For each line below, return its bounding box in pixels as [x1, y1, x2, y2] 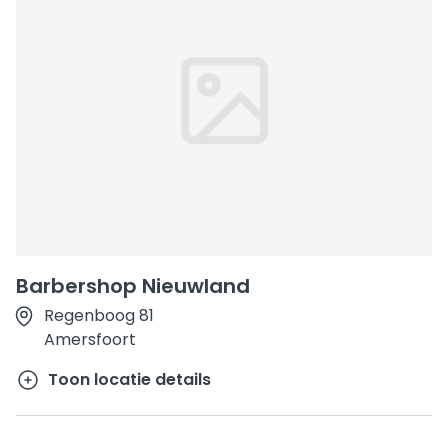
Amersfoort [44, 328, 136, 351]
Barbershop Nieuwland [16, 272, 250, 300]
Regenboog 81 [44, 304, 154, 327]
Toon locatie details [48, 368, 211, 391]
